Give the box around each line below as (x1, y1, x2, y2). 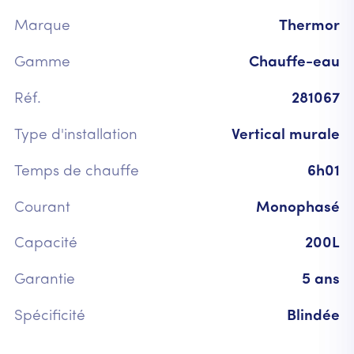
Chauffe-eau (249, 55, 341, 70)
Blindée (287, 309, 341, 325)
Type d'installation (13, 127, 137, 143)
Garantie (13, 273, 75, 288)
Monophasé (256, 200, 341, 216)
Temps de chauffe (13, 164, 139, 179)
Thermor (279, 18, 341, 34)
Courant (13, 200, 70, 216)
